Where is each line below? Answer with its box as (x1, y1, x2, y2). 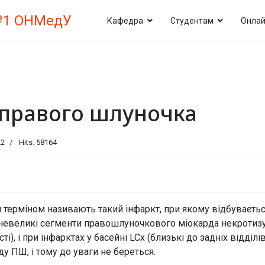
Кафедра (107, 16, 143, 25)
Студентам (170, 16, 214, 25)
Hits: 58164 (19, 138, 57, 147)
